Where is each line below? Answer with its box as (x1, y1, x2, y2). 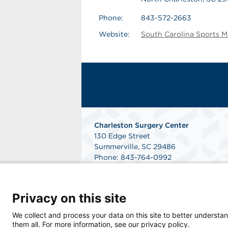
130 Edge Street (94, 132, 150, 140)
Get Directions (94, 175, 146, 183)
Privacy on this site (12, 191, 126, 206)
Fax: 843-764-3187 (94, 164, 159, 172)
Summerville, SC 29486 (94, 142, 176, 151)
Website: (99, 30, 130, 38)
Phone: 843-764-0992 (94, 153, 172, 161)
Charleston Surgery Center (94, 121, 189, 129)
